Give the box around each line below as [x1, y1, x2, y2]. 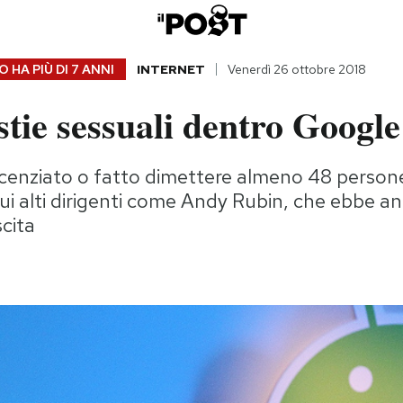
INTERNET [136, 61, 205, 78]
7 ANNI [70, 61, 114, 78]
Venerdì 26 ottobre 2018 [227, 61, 366, 78]
